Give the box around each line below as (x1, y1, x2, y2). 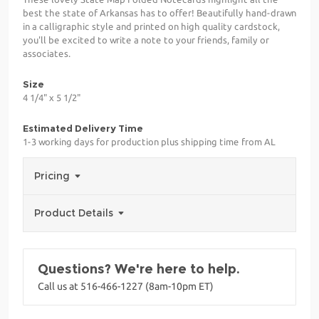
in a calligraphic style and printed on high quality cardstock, (23, 21, 280, 31)
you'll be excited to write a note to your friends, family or (23, 34, 269, 45)
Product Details (34, 206, 116, 219)
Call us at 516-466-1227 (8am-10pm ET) (38, 280, 214, 292)
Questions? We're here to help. (38, 261, 240, 277)
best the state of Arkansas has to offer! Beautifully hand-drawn (23, 7, 296, 18)
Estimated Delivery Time (23, 122, 143, 134)
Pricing (34, 169, 73, 182)
